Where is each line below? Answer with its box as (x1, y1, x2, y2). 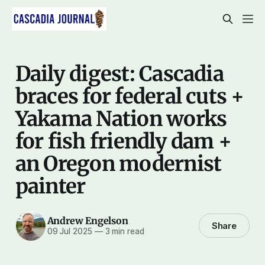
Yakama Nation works (15, 105, 227, 131)
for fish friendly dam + (15, 128, 232, 154)
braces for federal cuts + (15, 83, 244, 109)
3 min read (102, 227, 144, 237)
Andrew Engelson (47, 215, 128, 227)
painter (15, 173, 86, 199)
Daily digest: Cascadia (15, 60, 224, 86)
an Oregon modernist (15, 150, 222, 176)
